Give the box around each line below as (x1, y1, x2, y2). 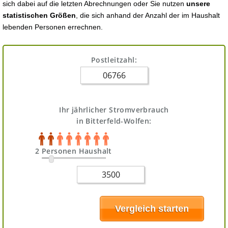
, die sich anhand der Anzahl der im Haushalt (76, 11, 220, 19)
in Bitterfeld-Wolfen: (76, 116, 152, 126)
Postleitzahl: (91, 55, 137, 65)
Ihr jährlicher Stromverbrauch (59, 105, 169, 115)
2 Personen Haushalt (35, 146, 112, 156)
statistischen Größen (3, 11, 76, 19)
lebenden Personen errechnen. (3, 23, 103, 31)
